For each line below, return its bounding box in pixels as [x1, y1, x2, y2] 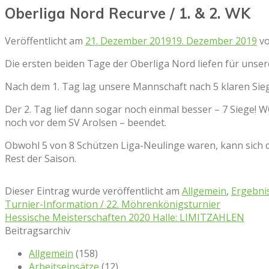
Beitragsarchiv [5, 223, 70, 237]
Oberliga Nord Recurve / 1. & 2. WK [5, 4, 250, 22]
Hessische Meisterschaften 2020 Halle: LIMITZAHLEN [5, 210, 244, 224]
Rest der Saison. [5, 151, 76, 165]
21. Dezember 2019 [85, 34, 171, 47]
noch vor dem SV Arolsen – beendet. [5, 115, 166, 129]
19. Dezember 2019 [171, 34, 257, 47]
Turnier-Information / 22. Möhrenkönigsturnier [5, 197, 220, 211]
